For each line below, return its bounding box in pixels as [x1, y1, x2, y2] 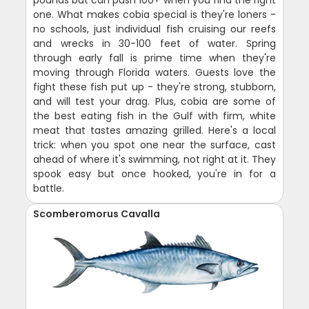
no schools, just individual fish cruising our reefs [33, 22, 276, 36]
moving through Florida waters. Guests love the [33, 66, 276, 79]
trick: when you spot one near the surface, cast [33, 138, 276, 152]
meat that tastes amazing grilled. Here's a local [33, 123, 276, 137]
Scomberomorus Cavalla [33, 207, 161, 221]
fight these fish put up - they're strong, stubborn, [33, 80, 276, 94]
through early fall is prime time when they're [33, 51, 276, 65]
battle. [33, 181, 65, 195]
